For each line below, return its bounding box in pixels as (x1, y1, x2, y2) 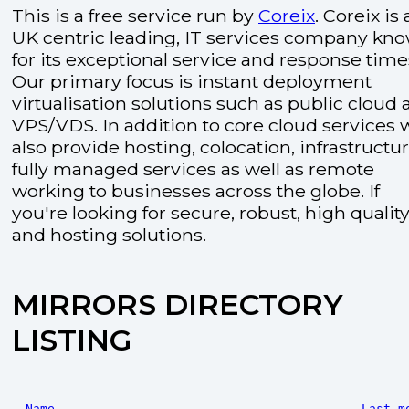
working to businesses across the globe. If (12, 180, 380, 202)
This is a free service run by (12, 5, 258, 26)
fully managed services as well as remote (12, 158, 374, 180)
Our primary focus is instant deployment (12, 70, 372, 92)
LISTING (12, 322, 131, 359)
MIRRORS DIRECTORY (12, 287, 343, 323)
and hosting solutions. (12, 224, 206, 246)
